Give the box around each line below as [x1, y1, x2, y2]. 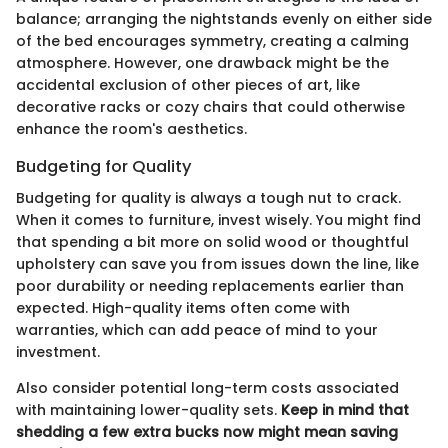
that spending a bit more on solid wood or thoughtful [16, 232, 409, 253]
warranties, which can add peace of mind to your [16, 320, 378, 341]
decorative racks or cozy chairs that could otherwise [16, 97, 405, 117]
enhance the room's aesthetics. [16, 119, 247, 139]
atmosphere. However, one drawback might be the [16, 53, 389, 73]
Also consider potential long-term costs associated [16, 378, 399, 399]
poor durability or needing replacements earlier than [16, 276, 404, 297]
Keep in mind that [281, 400, 409, 421]
